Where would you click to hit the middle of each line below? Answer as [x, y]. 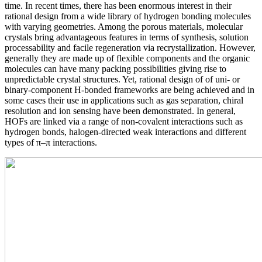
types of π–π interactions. [51, 142]
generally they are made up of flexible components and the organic [127, 58]
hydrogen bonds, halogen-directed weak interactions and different [125, 132]
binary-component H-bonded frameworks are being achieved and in [130, 89]
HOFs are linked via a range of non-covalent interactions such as [124, 121]
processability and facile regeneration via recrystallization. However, [130, 47]
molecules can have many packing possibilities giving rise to [116, 68]
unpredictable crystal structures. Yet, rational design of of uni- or [122, 79]
